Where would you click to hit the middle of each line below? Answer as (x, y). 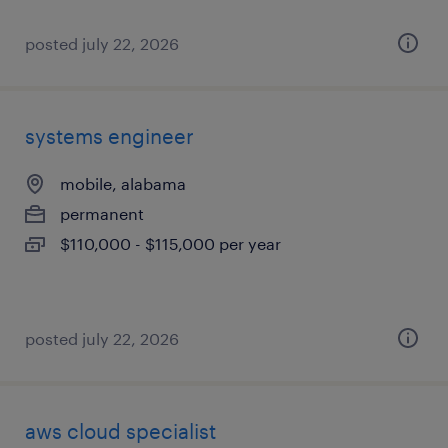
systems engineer (109, 136)
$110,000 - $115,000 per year (170, 243)
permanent (102, 213)
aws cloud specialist (120, 431)
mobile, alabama (123, 183)
